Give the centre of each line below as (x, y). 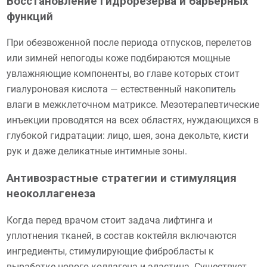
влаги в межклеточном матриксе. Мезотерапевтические (133, 105)
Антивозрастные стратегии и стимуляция (122, 178)
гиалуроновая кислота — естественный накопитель (122, 89)
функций (30, 16)
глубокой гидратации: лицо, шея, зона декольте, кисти (128, 136)
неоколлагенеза (51, 193)
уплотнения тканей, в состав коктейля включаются (122, 235)
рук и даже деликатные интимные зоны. (97, 151)
